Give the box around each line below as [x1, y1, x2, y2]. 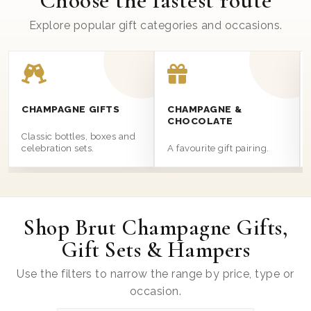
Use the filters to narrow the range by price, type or [17, 267, 294, 280]
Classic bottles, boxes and [22, 131, 135, 142]
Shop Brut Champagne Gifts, [24, 214, 287, 241]
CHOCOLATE [167, 115, 233, 126]
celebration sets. [22, 143, 94, 153]
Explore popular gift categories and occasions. [28, 19, 283, 32]
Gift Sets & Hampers [60, 236, 251, 263]
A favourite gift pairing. [167, 143, 269, 153]
